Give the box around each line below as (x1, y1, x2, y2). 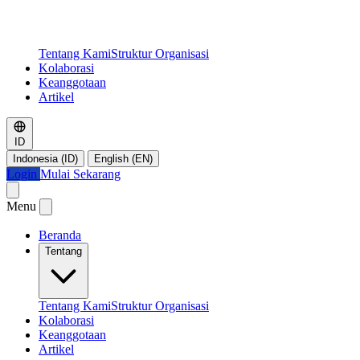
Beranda (39, 228, 81, 242)
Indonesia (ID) (13, 153, 78, 165)
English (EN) (94, 153, 153, 165)
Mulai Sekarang (40, 167, 121, 181)
